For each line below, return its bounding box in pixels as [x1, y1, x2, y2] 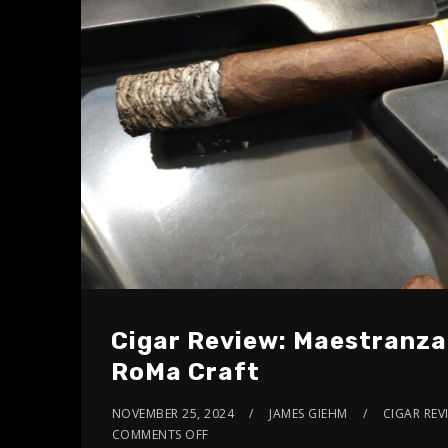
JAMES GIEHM [269, 404, 348, 422]
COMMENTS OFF [111, 425, 209, 443]
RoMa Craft [110, 357, 260, 386]
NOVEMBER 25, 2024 [111, 404, 235, 422]
